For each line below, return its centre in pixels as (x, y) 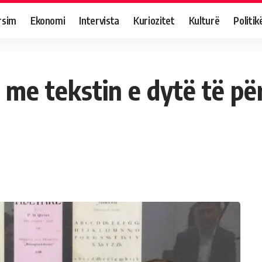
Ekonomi (48, 20)
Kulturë (204, 20)
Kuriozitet (154, 20)
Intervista (99, 20)
